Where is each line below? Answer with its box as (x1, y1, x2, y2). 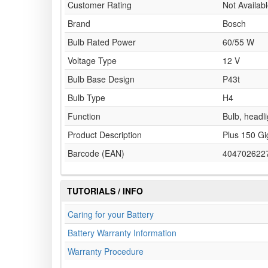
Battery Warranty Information (68, 227, 176, 239)
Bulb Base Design (68, 73, 135, 86)
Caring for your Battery (68, 208, 154, 221)
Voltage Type (68, 54, 117, 67)
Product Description (68, 129, 142, 141)
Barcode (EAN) (68, 147, 124, 160)
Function (68, 110, 100, 123)
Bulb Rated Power (68, 36, 136, 48)
